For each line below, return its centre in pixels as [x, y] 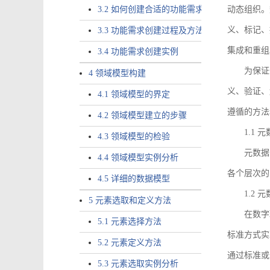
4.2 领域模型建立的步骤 [142, 115]
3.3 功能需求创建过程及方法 [151, 30]
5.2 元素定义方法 [130, 243]
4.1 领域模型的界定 [134, 94]
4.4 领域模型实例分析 [138, 158]
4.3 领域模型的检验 [134, 137]
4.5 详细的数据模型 [134, 179]
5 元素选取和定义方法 [130, 200]
